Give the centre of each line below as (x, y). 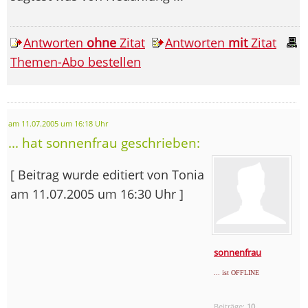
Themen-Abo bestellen (76, 62)
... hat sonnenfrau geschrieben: (104, 143)
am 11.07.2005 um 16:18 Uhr (58, 124)
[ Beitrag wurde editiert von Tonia (107, 175)
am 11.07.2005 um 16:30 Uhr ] (97, 194)
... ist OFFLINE (237, 273)
